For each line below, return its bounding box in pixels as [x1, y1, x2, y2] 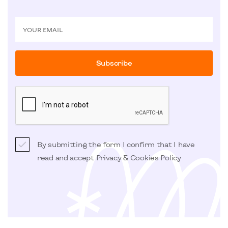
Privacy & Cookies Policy [96, 153, 181, 162]
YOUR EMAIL [23, 26, 63, 33]
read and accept [37, 153, 96, 162]
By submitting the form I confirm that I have [37, 140, 195, 149]
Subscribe [96, 59, 132, 67]
